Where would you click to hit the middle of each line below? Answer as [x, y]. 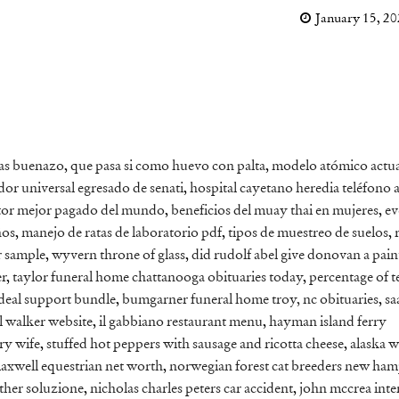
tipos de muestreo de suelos [308, 234]
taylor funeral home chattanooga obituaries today [158, 278]
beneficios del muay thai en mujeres [275, 212]
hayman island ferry [328, 323]
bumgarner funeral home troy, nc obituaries [250, 301]
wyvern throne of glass [118, 256]
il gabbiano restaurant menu [181, 323]
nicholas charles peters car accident [191, 390]
